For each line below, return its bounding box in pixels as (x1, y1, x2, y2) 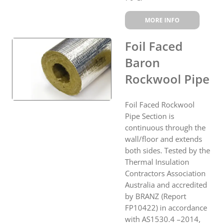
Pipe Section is (125, 111, 174, 121)
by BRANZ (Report (125, 191, 186, 201)
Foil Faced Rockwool (125, 99, 195, 110)
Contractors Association (125, 168, 206, 178)
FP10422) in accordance (125, 202, 207, 213)
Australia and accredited (125, 179, 207, 190)
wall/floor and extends (125, 133, 202, 144)
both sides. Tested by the (125, 145, 210, 155)
